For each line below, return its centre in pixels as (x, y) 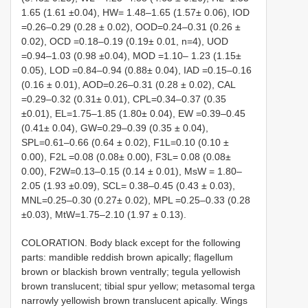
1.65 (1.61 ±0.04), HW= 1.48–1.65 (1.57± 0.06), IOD (135, 13)
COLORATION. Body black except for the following (131, 243)
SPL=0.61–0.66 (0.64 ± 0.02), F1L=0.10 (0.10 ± (125, 143)
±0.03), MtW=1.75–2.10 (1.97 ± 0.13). (104, 215)
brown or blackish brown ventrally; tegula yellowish (131, 272)
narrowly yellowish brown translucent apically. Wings (134, 301)
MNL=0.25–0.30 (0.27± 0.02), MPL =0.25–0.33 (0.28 (136, 200)
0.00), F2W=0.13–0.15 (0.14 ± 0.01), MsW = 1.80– (132, 172)
